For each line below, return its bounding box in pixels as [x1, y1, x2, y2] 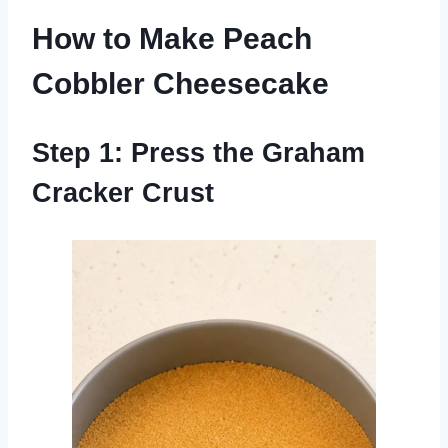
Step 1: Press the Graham [32, 137, 365, 168]
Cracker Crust [32, 177, 214, 208]
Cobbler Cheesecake [32, 66, 329, 100]
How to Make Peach [32, 21, 312, 55]
